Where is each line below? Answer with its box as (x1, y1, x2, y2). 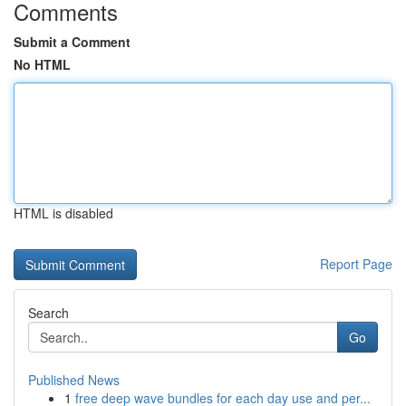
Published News (28, 371, 120, 389)
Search (28, 304, 69, 322)
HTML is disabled (14, 204, 113, 222)
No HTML (14, 55, 71, 73)
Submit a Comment (14, 33, 130, 51)
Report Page (320, 255, 392, 273)
